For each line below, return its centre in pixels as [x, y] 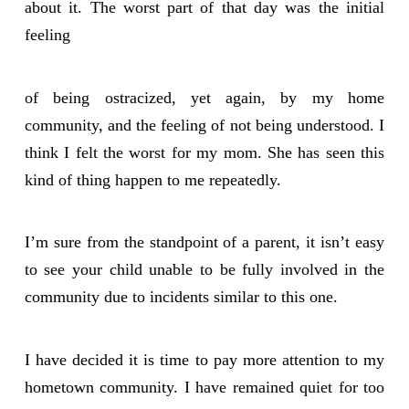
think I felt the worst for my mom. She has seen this [204, 152]
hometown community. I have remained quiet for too [204, 388]
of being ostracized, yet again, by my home [204, 97]
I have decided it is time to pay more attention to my [204, 360]
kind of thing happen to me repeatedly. [152, 179]
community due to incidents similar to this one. [181, 297]
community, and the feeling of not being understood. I [204, 125]
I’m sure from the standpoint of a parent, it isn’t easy [204, 242]
